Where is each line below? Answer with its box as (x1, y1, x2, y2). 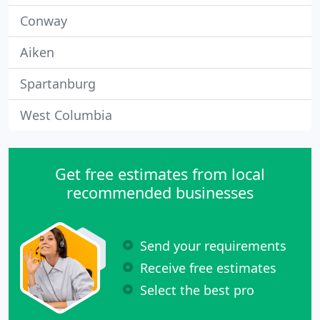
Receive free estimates (140, 259, 276, 276)
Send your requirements (140, 236, 286, 254)
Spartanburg (20, 75, 96, 92)
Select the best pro (140, 281, 254, 299)
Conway (20, 12, 67, 29)
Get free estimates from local (55, 164, 265, 184)
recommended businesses (66, 182, 254, 203)
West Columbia (20, 106, 112, 124)
